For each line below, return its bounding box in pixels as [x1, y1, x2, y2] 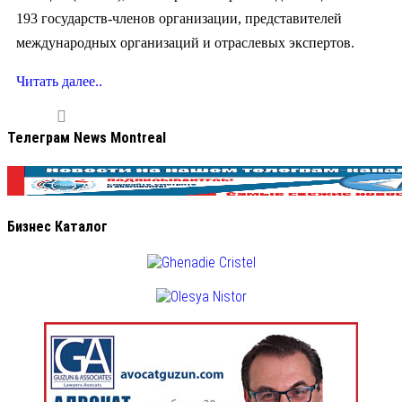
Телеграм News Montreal [7, 129, 166, 147]
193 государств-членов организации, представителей [16, 11, 342, 27]
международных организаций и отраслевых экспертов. [16, 35, 354, 51]
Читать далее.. [16, 74, 102, 90]
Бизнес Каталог [7, 217, 108, 235]
